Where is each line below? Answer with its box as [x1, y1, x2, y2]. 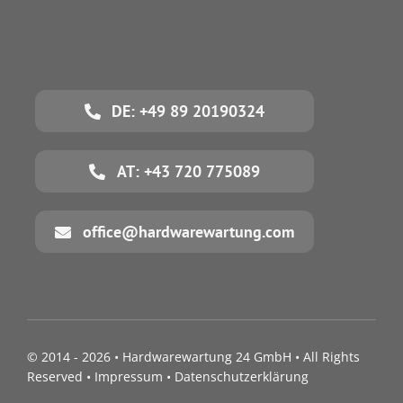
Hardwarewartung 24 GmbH [121, 348, 291, 366]
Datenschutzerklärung [174, 368, 309, 386]
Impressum [94, 368, 163, 386]
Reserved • [26, 368, 94, 386]
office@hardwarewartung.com [82, 221, 294, 243]
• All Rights [291, 348, 360, 366]
